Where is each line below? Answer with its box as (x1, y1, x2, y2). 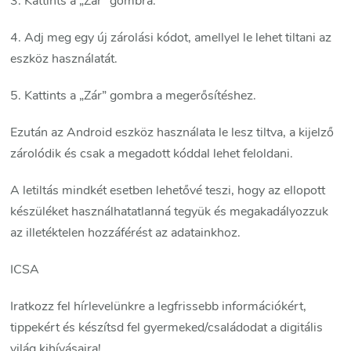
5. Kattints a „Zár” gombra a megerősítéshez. (10, 87, 257, 105)
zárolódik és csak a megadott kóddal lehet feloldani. (10, 145, 297, 163)
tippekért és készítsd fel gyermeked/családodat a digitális (10, 319, 324, 337)
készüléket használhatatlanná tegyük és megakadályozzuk (10, 203, 329, 221)
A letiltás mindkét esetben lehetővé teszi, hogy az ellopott (10, 182, 326, 200)
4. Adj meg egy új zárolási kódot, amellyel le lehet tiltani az (10, 29, 332, 47)
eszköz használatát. (10, 50, 118, 68)
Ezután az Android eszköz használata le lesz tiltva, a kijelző (10, 124, 335, 142)
